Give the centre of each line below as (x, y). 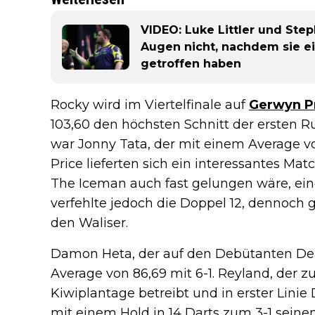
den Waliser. (89, 223)
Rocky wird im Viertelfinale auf (150, 105)
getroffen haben (191, 64)
